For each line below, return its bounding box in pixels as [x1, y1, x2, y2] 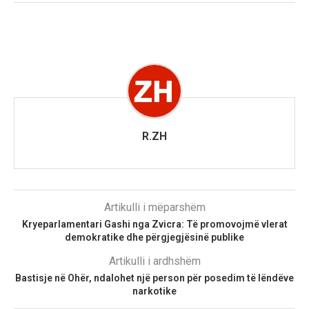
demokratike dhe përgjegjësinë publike [65, 232, 244, 243]
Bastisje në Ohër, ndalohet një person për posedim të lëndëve [15, 272, 294, 284]
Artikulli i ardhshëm [108, 255, 201, 268]
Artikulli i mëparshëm [103, 201, 206, 215]
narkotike [132, 286, 177, 297]
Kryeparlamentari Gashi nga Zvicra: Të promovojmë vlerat [21, 219, 288, 230]
